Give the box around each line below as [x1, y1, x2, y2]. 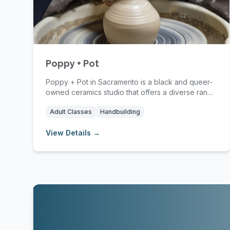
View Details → [46, 128, 100, 137]
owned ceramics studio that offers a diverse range [46, 88, 217, 97]
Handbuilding [100, 108, 140, 116]
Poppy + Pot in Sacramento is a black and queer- [46, 78, 213, 86]
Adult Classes [50, 108, 92, 116]
